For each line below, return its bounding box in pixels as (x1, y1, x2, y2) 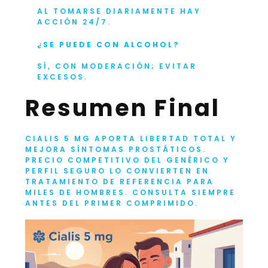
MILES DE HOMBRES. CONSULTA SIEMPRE (25, 187, 236, 197)
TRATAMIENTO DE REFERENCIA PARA (25, 176, 215, 187)
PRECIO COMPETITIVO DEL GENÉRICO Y (25, 154, 230, 165)
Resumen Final (25, 92, 221, 124)
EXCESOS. (37, 71, 89, 82)
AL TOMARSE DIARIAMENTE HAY (37, 5, 202, 16)
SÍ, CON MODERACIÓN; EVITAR (37, 60, 197, 71)
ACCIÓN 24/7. (37, 16, 112, 27)
